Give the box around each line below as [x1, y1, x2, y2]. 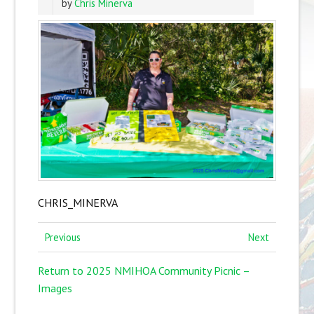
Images [37, 281, 72, 296]
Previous [44, 230, 81, 244]
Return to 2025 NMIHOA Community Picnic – [37, 264, 250, 278]
